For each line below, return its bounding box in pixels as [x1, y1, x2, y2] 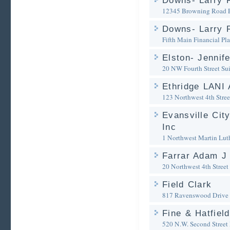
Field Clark [162, 180, 212, 189]
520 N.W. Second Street [162, 219, 228, 228]
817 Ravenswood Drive [162, 190, 228, 200]
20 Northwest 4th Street [162, 162, 228, 171]
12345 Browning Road [162, 6, 226, 15]
